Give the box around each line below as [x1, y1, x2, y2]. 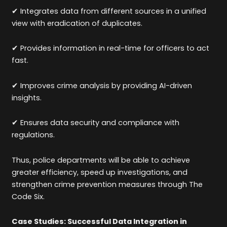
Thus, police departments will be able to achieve [12, 155, 191, 165]
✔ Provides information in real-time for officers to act [12, 43, 210, 54]
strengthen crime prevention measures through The [12, 179, 203, 190]
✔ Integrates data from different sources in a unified [12, 6, 207, 16]
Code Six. [12, 191, 45, 202]
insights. [12, 92, 42, 103]
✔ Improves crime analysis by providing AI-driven [12, 80, 193, 91]
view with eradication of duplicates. [12, 18, 143, 28]
